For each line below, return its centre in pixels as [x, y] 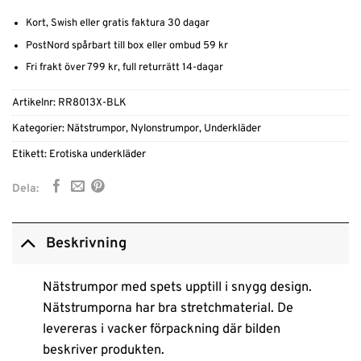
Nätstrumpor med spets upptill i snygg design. [177, 288]
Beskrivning [86, 244]
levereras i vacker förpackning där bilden [161, 330]
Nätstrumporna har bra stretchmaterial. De [168, 309]
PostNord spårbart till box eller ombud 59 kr [127, 46]
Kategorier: [39, 128]
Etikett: [31, 154]
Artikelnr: [35, 102]
